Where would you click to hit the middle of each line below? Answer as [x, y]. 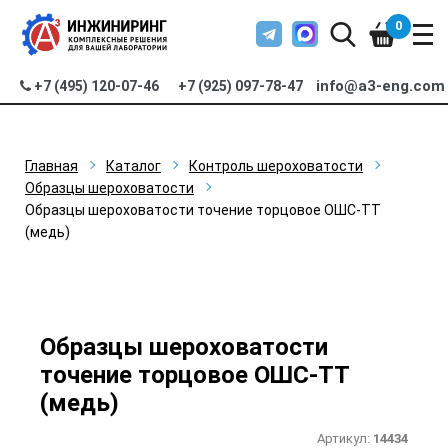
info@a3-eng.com [381, 86]
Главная [51, 166]
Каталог [133, 166]
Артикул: [345, 438]
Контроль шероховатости [276, 166]
